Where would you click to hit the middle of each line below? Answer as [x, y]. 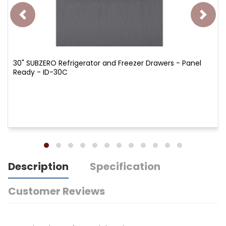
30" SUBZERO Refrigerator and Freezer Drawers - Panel [107, 63]
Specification [125, 166]
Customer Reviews [56, 191]
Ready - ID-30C [40, 72]
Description [38, 166]
